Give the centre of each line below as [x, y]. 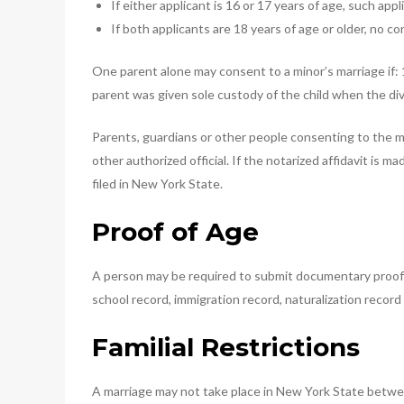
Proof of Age [175, 231]
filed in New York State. [157, 183]
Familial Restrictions [226, 347]
